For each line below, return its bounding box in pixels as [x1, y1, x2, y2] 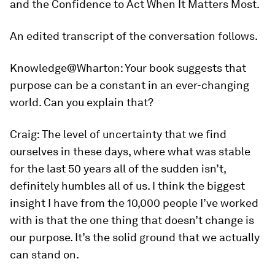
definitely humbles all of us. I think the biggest [10, 179, 245, 192]
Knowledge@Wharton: [10, 61, 123, 74]
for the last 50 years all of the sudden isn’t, [10, 162, 226, 175]
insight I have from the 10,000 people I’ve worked [10, 196, 258, 209]
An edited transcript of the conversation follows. [10, 29, 258, 42]
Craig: [10, 128, 39, 141]
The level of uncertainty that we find [39, 128, 227, 141]
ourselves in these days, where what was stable [10, 145, 250, 158]
